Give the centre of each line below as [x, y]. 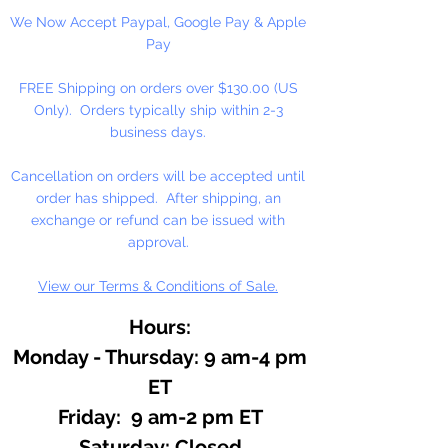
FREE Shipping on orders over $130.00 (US [158, 87]
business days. [158, 131]
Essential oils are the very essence [158, 22]
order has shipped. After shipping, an [158, 197]
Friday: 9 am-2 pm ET [160, 416]
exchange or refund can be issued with [158, 219]
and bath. [72, 94]
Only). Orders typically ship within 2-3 [158, 109]
